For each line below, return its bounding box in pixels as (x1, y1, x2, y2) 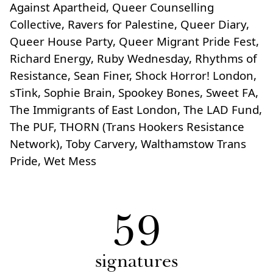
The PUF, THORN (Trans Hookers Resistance (10, 119, 244, 134)
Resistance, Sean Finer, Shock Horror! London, (10, 68, 257, 83)
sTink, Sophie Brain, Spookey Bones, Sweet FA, (10, 85, 258, 100)
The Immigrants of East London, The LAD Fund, (10, 102, 262, 117)
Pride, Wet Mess (10, 153, 96, 168)
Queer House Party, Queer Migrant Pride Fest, (10, 34, 259, 49)
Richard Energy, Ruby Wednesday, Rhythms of (10, 51, 257, 66)
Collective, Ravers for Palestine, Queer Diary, (10, 16, 249, 32)
